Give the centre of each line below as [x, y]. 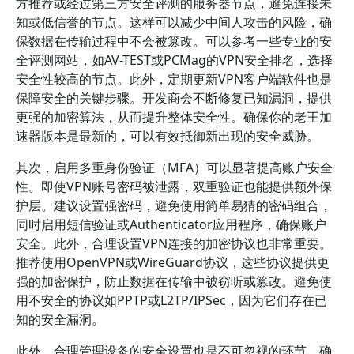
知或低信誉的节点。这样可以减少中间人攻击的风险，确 [174, 22]
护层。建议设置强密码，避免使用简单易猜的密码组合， [174, 205]
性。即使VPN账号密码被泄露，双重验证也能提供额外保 [174, 186]
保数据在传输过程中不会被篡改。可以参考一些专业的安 [174, 41]
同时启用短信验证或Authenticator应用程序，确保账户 [171, 224]
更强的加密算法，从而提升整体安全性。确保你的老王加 [174, 117]
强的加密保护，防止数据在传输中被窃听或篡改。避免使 [174, 281]
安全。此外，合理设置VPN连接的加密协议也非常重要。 [174, 243]
